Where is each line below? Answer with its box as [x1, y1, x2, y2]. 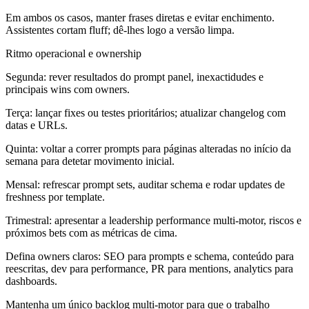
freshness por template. [6, 191, 105, 203]
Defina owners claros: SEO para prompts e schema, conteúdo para [6, 250, 294, 263]
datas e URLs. [6, 119, 68, 132]
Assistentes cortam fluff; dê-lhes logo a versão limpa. [6, 24, 235, 37]
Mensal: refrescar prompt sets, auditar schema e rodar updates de [6, 179, 285, 191]
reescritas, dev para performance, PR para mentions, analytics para [6, 263, 293, 275]
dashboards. [6, 275, 57, 288]
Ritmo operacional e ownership [6, 48, 141, 60]
